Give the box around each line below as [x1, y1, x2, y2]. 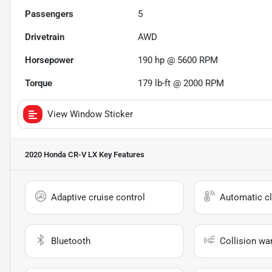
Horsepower [25, 55, 73, 66]
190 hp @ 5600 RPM [138, 55, 219, 66]
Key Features [97, 150, 144, 160]
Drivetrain [25, 32, 64, 43]
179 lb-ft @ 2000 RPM [138, 78, 225, 89]
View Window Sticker [47, 109, 133, 120]
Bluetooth [51, 236, 90, 247]
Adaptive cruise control [51, 192, 145, 203]
